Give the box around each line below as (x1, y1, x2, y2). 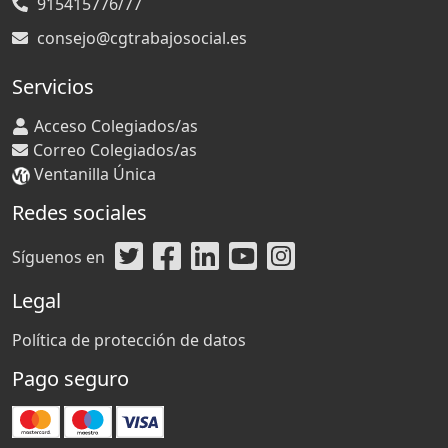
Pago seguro (12, 365, 129, 392)
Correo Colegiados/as (33, 139, 197, 161)
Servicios (12, 73, 94, 100)
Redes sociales (12, 199, 147, 226)
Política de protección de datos (12, 329, 246, 351)
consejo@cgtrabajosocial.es (37, 27, 247, 49)
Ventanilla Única (34, 163, 156, 185)
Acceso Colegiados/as (34, 115, 198, 137)
